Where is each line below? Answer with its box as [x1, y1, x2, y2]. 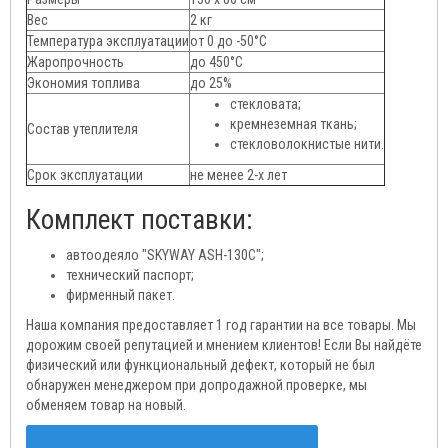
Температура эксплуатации [27, 33, 189, 50]
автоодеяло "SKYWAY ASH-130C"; [66, 247, 264, 264]
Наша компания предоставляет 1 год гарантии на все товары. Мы [26, 317, 416, 334]
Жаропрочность [27, 54, 124, 71]
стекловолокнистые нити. [230, 136, 384, 153]
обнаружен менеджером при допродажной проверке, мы [26, 377, 367, 394]
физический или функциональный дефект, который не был [26, 357, 375, 374]
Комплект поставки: [26, 204, 252, 237]
